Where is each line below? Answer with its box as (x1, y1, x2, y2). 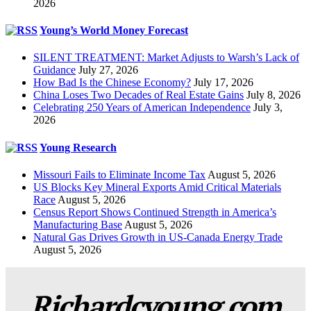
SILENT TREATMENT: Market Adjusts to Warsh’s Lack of (33, 51, 299, 64)
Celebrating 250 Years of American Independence (33, 101, 251, 114)
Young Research (40, 141, 117, 153)
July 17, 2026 (194, 76, 253, 89)
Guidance (33, 64, 76, 76)
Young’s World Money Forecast (40, 24, 188, 37)
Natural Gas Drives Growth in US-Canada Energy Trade (33, 230, 283, 243)
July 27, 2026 (78, 64, 138, 76)
